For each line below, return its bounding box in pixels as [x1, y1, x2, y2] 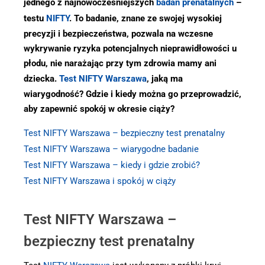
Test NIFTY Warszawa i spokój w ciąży [24, 176, 176, 186]
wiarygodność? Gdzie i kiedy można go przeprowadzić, [24, 89, 241, 99]
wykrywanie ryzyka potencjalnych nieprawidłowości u [24, 43, 237, 54]
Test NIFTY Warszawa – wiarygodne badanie [24, 144, 199, 154]
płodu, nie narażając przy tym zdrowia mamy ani [24, 58, 216, 69]
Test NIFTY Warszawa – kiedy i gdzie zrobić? [24, 160, 200, 170]
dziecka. [24, 73, 59, 84]
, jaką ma [147, 73, 183, 84]
